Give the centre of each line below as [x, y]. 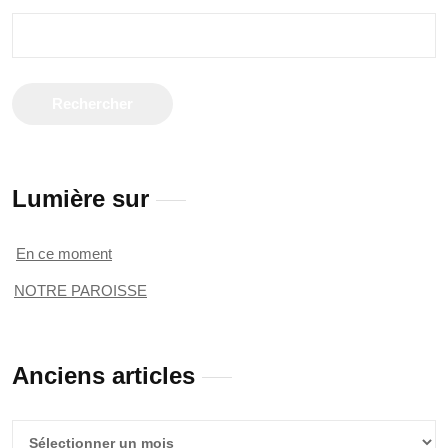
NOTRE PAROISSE [80, 290]
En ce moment [64, 253]
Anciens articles [103, 375]
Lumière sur [80, 198]
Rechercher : [53, 22]
